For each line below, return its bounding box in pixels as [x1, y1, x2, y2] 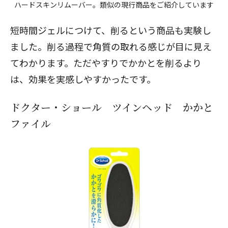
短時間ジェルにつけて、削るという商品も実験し [10, 23, 211, 37]
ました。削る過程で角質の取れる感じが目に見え [10, 40, 212, 53]
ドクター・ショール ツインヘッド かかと [10, 100, 213, 115]
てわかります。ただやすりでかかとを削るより [10, 56, 202, 69]
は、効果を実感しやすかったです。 [10, 72, 156, 85]
